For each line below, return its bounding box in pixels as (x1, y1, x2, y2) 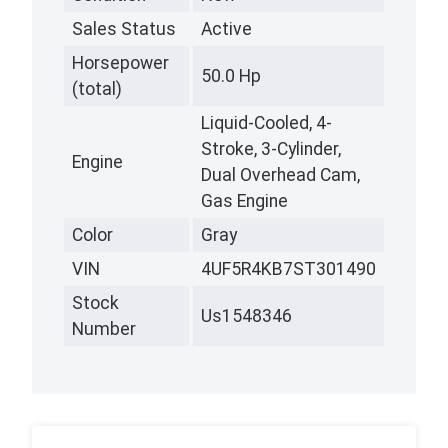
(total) (72, 79, 122, 100)
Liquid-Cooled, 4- (201, 113, 332, 134)
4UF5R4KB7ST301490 (201, 259, 376, 280)
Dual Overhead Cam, (201, 165, 360, 186)
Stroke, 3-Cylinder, (201, 139, 341, 160)
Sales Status (72, 19, 176, 40)
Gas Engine (201, 191, 288, 212)
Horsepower (72, 53, 169, 74)
